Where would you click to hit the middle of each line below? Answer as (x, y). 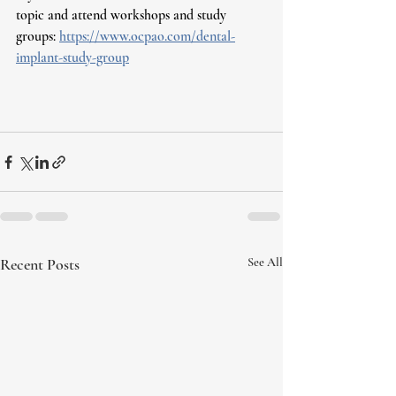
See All (265, 263)
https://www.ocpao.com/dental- (147, 37)
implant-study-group (72, 58)
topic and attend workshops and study (123, 15)
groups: (38, 37)
